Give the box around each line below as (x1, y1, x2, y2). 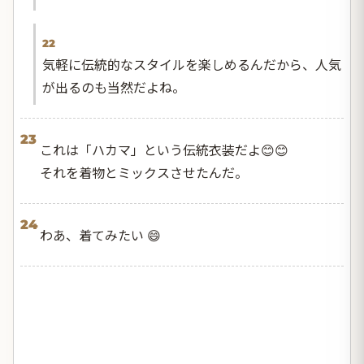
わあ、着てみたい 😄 (40, 225, 161, 245)
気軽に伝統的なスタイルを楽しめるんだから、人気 (42, 54, 341, 75)
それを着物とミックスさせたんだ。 (40, 162, 248, 183)
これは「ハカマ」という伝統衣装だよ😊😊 (40, 140, 288, 160)
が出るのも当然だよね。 (42, 77, 185, 97)
